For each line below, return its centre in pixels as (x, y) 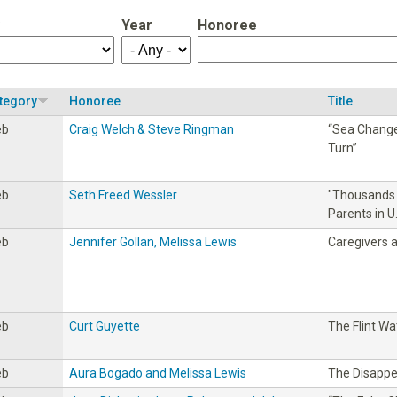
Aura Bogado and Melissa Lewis (158, 373)
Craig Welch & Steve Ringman (152, 129)
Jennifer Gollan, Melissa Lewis (153, 241)
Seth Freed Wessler (123, 195)
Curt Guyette (105, 326)
